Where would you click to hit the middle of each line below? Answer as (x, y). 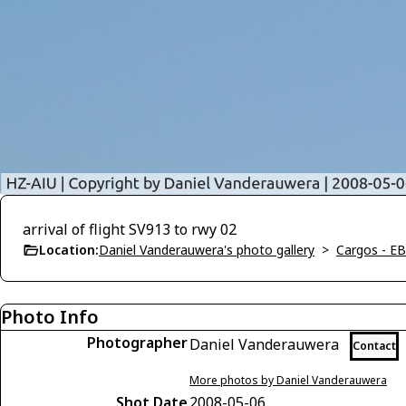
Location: (69, 250)
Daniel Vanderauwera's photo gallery (207, 250)
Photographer (137, 343)
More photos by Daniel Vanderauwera (288, 381)
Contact (374, 346)
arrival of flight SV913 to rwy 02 (130, 230)
